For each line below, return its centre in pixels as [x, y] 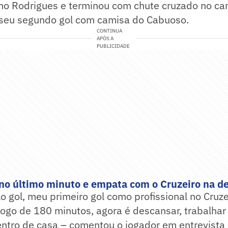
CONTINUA [110, 31]
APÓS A [105, 39]
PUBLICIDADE [113, 46]
